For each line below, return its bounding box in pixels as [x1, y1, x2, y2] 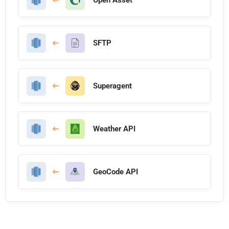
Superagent [93, 81, 132, 90]
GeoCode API [93, 167, 138, 176]
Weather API [93, 124, 135, 133]
